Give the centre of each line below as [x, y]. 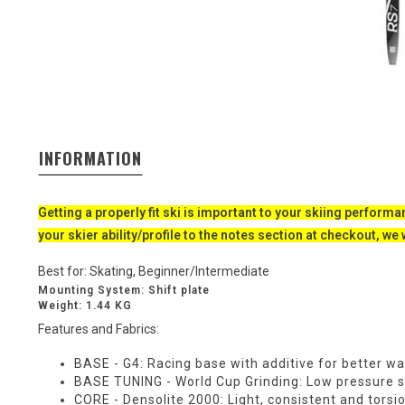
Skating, [114, 271]
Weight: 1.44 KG [85, 305]
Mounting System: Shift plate [124, 290]
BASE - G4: [109, 363]
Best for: [64, 271]
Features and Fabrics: [100, 329]
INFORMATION [90, 158]
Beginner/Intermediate [204, 271]
